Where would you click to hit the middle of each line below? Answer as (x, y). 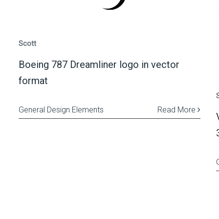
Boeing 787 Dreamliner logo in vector (99, 64)
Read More (177, 109)
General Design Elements (61, 109)
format (33, 80)
